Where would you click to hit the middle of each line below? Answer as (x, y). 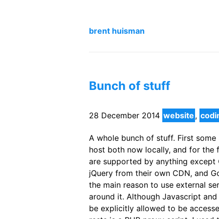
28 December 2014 (124, 116)
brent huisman (117, 31)
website (179, 116)
